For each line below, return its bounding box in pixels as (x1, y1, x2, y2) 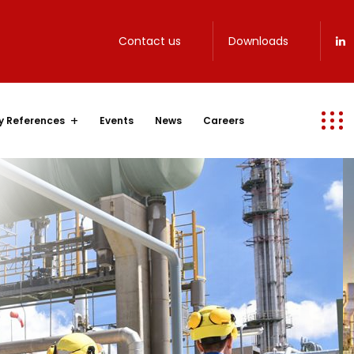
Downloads (228, 33, 288, 49)
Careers (202, 114, 244, 127)
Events (99, 114, 134, 127)
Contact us (118, 33, 181, 49)
